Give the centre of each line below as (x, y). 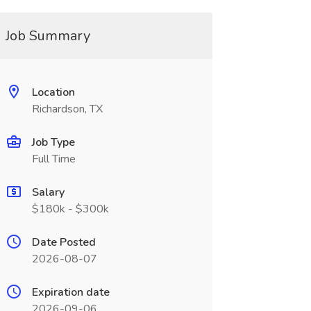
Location (53, 92)
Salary (48, 192)
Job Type (53, 142)
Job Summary (48, 36)
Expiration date (70, 292)
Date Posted (64, 242)
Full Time (53, 159)
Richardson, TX (67, 109)
